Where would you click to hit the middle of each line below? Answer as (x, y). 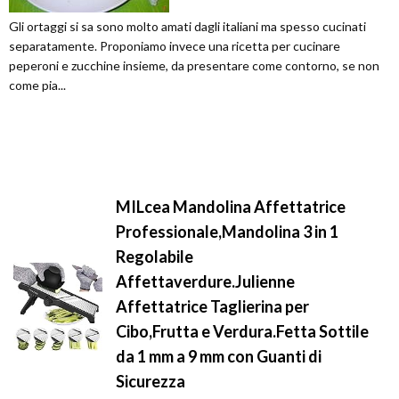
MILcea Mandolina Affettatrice (231, 206)
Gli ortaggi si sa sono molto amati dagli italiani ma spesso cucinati (187, 26)
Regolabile (155, 256)
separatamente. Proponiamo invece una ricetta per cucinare (175, 45)
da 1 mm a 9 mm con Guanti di (219, 356)
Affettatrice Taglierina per (212, 306)
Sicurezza (151, 381)
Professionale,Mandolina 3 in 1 (227, 231)
